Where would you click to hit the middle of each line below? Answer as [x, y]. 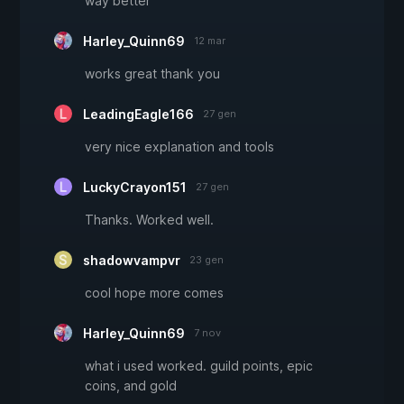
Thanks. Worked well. [149, 220]
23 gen [207, 260]
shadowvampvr [132, 261]
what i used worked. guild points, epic [199, 366]
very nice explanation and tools [179, 147]
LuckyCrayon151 [135, 188]
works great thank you [152, 74]
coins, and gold [131, 386]
